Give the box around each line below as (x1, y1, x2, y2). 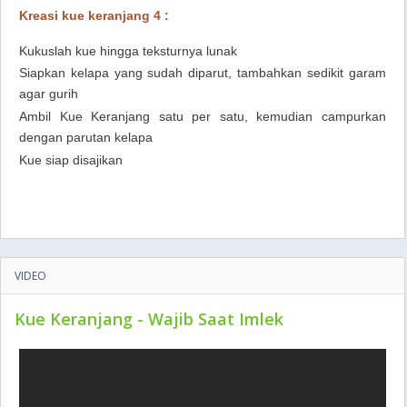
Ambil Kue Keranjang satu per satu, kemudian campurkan (19, 109, 386, 124)
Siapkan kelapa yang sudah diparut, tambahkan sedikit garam (19, 65, 386, 80)
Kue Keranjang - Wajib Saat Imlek (15, 308, 283, 330)
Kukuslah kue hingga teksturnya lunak (19, 44, 237, 58)
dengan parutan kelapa (19, 130, 153, 146)
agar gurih (19, 86, 78, 103)
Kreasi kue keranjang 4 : (19, 8, 169, 23)
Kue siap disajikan (19, 153, 123, 167)
